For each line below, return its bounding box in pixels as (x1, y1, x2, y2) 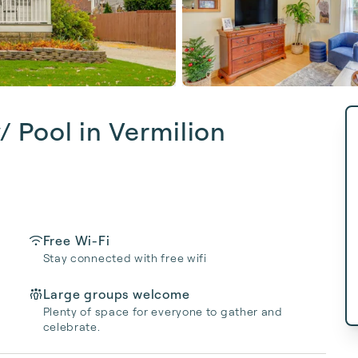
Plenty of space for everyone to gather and (42, 304, 283, 318)
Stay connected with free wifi (42, 251, 207, 265)
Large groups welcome (42, 286, 190, 302)
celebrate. (42, 320, 101, 333)
